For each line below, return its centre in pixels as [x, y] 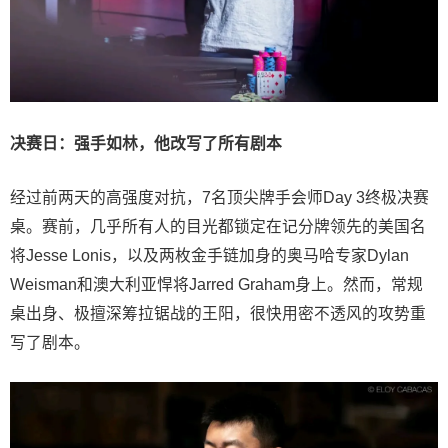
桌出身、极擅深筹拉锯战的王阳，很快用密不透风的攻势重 [218, 314]
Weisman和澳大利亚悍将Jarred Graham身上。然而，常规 [216, 285]
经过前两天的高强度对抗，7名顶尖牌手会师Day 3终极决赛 [219, 198]
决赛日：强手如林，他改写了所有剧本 [146, 144]
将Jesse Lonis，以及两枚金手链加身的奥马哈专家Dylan [209, 256]
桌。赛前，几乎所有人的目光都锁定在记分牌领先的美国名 [218, 227]
